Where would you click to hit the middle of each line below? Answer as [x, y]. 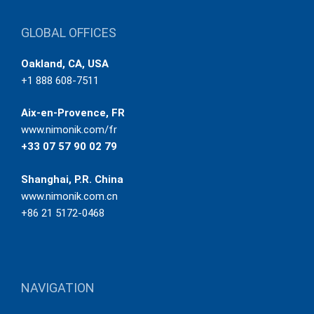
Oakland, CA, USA [65, 63]
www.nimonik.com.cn [69, 196]
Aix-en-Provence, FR [73, 113]
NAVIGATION [58, 288]
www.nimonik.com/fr [69, 130]
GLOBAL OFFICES [69, 32]
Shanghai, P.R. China [72, 179]
